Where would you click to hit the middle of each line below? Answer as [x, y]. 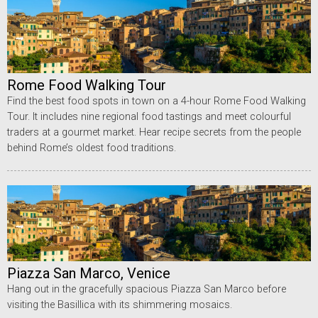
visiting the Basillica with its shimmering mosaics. [120, 305]
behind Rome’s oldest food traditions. [92, 148]
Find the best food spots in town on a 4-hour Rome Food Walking [157, 101]
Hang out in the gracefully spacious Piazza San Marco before [147, 289]
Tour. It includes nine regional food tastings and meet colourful [149, 116]
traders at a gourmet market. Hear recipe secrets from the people [154, 132]
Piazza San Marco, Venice [89, 273]
